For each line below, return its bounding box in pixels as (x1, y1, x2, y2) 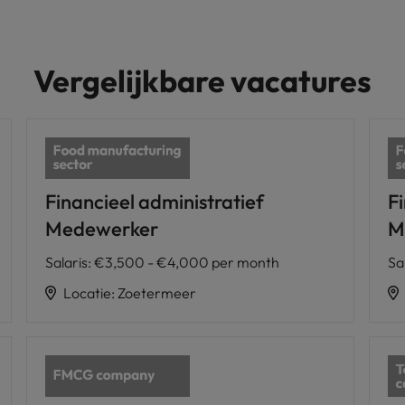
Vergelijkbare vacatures (33, 61, 372, 100)
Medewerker (44, 215, 158, 241)
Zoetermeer (117, 283, 196, 302)
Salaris (44, 252, 88, 271)
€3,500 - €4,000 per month (93, 252, 279, 271)
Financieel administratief (44, 188, 264, 214)
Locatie (62, 283, 111, 302)
